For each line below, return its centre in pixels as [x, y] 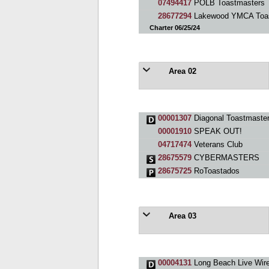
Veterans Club [217, 144]
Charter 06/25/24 [174, 27]
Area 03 [181, 216]
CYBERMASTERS [225, 158]
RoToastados [215, 171]
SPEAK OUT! [216, 131]
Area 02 [181, 71]
